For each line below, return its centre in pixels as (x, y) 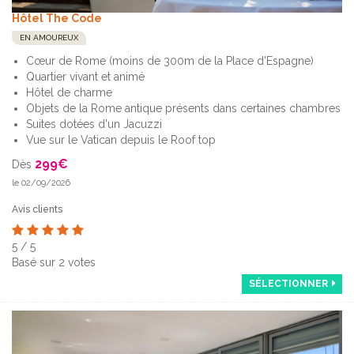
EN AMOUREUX (49, 37)
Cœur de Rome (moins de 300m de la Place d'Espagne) (170, 60)
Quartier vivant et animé (85, 76)
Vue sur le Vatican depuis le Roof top (121, 139)
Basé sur (35, 262)
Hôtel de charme (69, 92)
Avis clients (37, 209)
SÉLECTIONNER (288, 283)
